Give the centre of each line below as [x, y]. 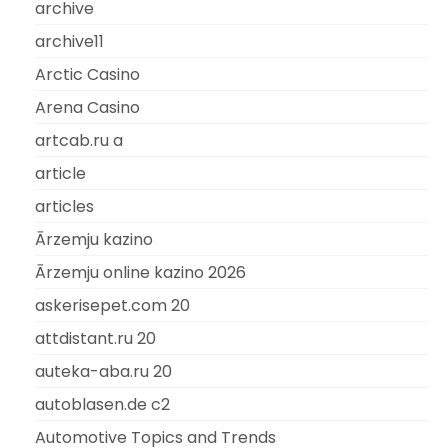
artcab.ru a [79, 140]
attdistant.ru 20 [95, 338]
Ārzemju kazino [94, 239]
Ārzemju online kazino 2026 [140, 272]
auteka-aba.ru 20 [103, 371]
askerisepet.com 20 [112, 305]
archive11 [69, 41]
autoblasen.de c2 [102, 404]
